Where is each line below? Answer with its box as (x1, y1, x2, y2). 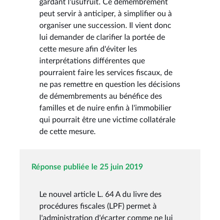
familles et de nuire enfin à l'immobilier (39, 104, 171, 112)
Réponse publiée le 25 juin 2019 (31, 163, 143, 171)
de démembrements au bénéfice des (39, 92, 162, 100)
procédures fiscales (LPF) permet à (39, 202, 157, 210)
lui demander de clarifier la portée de (39, 33, 165, 41)
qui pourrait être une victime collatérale (39, 115, 175, 124)
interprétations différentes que (39, 56, 145, 65)
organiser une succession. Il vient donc (39, 21, 171, 29)
